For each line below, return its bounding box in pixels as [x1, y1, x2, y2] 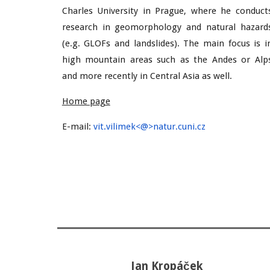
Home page [61, 96, 110, 107]
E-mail [61, 121, 89, 132]
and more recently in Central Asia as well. [61, 71, 232, 81]
